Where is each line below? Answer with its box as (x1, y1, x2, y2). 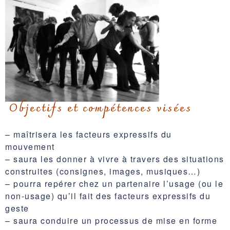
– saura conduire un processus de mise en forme (5, 214, 217, 226)
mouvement (5, 140, 57, 152)
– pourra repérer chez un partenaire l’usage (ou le (5, 177, 223, 189)
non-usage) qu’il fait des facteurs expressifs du (5, 189, 210, 202)
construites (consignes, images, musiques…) (5, 165, 200, 177)
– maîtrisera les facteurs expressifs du (5, 128, 172, 140)
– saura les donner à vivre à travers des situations (5, 152, 224, 165)
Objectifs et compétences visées (5, 99, 196, 119)
